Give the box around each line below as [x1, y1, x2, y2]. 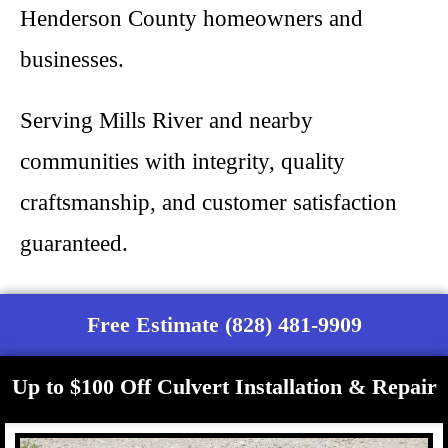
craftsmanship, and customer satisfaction [20, 190, 397, 215]
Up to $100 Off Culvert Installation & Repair [11, 374, 437, 399]
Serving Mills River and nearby [20, 108, 313, 133]
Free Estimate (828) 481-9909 [86, 312, 362, 337]
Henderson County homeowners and [20, 6, 363, 31]
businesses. [20, 47, 124, 72]
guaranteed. [20, 231, 128, 256]
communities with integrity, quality [20, 149, 345, 174]
